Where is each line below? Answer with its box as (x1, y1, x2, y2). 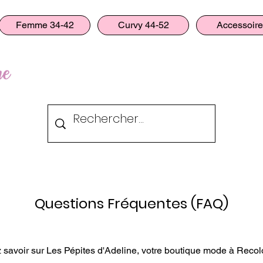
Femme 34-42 (15, 19, 74, 31)
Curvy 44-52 (117, 19, 169, 31)
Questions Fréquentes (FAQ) (35, 194, 228, 213)
